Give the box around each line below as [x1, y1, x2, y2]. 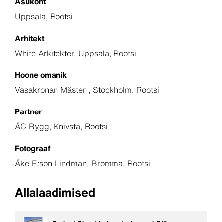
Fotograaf [15, 142, 50, 154]
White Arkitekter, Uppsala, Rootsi [15, 47, 136, 59]
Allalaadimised [15, 183, 95, 201]
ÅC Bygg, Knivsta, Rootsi [15, 120, 108, 132]
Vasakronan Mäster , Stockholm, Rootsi [15, 83, 159, 96]
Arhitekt [15, 32, 44, 44]
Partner [15, 105, 42, 117]
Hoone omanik [15, 68, 67, 81]
